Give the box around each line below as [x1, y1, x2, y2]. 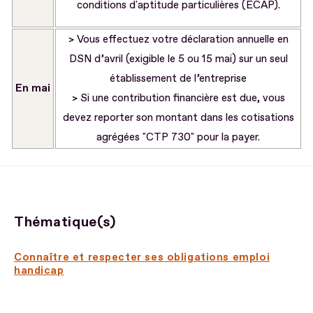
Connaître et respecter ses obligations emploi [14, 250, 270, 264]
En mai [15, 81, 50, 95]
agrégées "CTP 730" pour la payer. [96, 130, 260, 144]
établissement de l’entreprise [110, 71, 247, 85]
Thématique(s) [14, 212, 116, 231]
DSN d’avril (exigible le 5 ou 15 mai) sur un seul [68, 52, 288, 66]
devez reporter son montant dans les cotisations [62, 110, 294, 124]
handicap [14, 263, 64, 277]
